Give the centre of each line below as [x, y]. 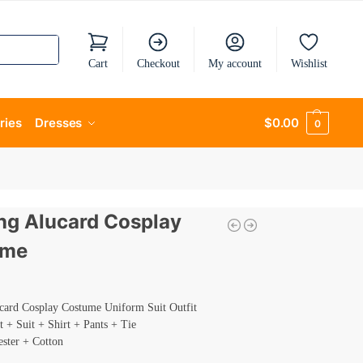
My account [235, 63]
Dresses [59, 123]
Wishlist [309, 63]
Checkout [158, 63]
